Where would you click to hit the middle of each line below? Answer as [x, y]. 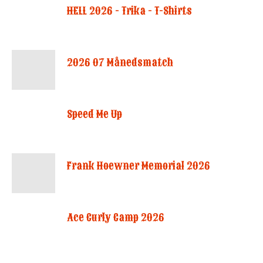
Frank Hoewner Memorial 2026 [139, 166]
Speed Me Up [95, 114]
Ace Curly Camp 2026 [116, 218]
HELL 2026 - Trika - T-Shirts [129, 11]
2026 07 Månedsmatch [120, 63]
